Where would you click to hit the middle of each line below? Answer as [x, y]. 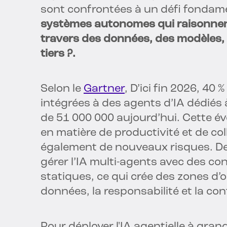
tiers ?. [58, 54]
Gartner [104, 89]
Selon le [62, 89]
